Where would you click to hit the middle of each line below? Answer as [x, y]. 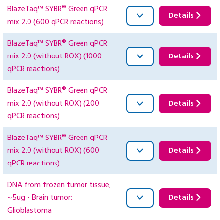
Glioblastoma [29, 211]
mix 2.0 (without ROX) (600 [53, 151]
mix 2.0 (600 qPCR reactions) [55, 22]
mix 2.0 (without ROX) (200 [53, 104]
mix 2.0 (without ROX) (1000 [55, 57]
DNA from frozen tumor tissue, [59, 185]
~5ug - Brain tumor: [40, 198]
